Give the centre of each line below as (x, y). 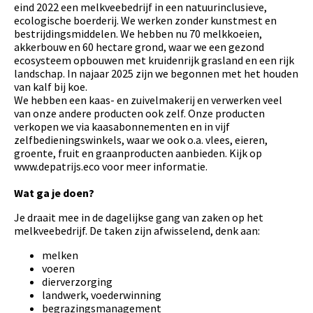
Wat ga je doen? (54, 193)
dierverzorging (77, 282)
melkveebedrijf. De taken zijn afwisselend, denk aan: (137, 231)
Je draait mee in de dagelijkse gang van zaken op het (139, 218)
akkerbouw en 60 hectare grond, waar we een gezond (139, 47)
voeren (58, 269)
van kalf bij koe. (52, 87)
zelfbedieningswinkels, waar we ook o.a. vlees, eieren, (141, 140)
